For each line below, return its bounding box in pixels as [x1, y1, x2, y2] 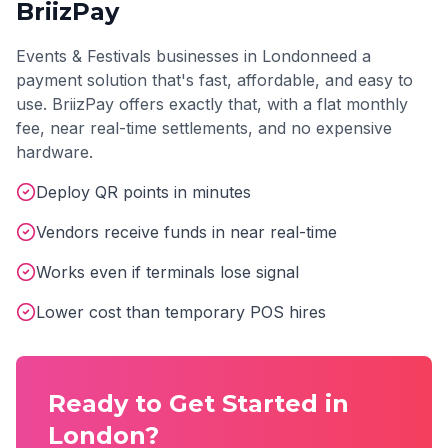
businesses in [151, 46, 262, 66]
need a [320, 46, 371, 66]
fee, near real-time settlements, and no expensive [16, 118, 392, 138]
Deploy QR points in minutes [36, 182, 251, 202]
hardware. [16, 142, 93, 162]
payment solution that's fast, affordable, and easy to [16, 70, 413, 90]
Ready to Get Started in [48, 389, 349, 418]
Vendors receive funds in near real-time [36, 222, 337, 242]
